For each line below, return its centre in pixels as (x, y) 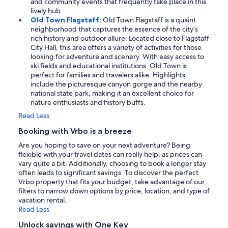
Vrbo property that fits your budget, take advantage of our (111, 181)
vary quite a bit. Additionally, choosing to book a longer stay (112, 163)
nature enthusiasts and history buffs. (88, 102)
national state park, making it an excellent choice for (112, 93)
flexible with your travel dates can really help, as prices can (110, 154)
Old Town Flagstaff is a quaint (149, 20)
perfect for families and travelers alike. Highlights (108, 75)
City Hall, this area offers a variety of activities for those (116, 47)
